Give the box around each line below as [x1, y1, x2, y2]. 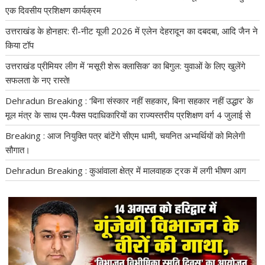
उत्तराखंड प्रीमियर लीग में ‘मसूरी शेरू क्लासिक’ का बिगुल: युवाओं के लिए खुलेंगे [5, 59, 246, 72]
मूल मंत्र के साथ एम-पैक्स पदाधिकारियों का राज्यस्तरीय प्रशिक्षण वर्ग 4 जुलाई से [5, 108, 251, 121]
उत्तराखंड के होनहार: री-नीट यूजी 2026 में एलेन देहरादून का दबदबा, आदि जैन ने [5, 24, 258, 37]
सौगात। [5, 143, 31, 156]
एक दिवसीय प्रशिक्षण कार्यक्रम [5, 4, 102, 16]
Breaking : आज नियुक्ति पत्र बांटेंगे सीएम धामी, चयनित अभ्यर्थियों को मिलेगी [5, 129, 245, 141]
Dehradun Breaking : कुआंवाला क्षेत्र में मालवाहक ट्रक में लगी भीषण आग [5, 164, 247, 176]
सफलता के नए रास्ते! [5, 73, 70, 86]
